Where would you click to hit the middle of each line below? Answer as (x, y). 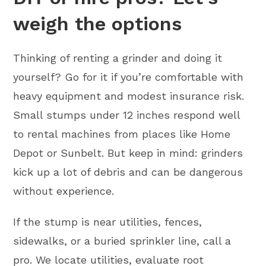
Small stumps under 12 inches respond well (127, 115)
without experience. (64, 191)
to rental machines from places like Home (122, 134)
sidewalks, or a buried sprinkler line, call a (122, 241)
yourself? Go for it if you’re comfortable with (129, 77)
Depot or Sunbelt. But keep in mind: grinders (128, 153)
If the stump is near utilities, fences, (108, 222)
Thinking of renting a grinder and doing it (118, 58)
